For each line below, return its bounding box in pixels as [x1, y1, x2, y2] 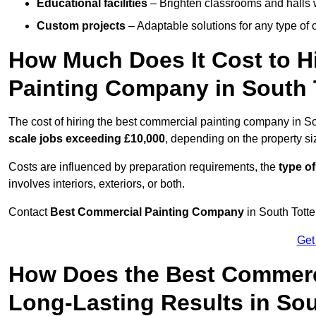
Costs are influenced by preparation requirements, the [8, 161, 279, 174]
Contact [8, 206, 50, 219]
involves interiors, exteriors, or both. [8, 178, 185, 190]
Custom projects [37, 20, 126, 32]
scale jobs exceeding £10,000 [8, 133, 165, 145]
